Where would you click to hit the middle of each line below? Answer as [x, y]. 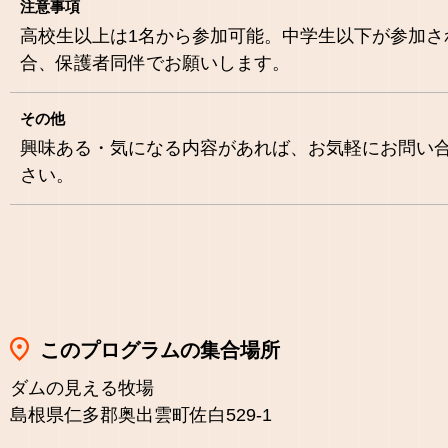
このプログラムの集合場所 [160, 349]
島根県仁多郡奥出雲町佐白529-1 [141, 414]
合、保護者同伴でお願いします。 [155, 62]
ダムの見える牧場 [82, 387]
